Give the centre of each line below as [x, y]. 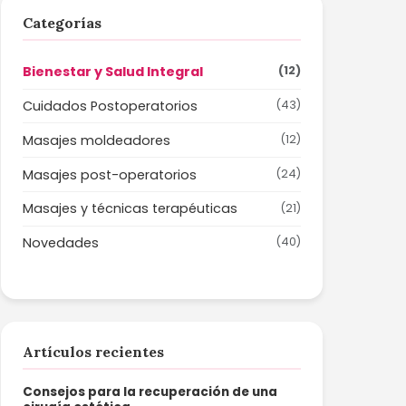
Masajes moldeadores [97, 140]
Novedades [61, 243]
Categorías [63, 23]
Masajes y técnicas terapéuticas [130, 209]
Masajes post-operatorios [110, 174]
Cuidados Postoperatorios [111, 106]
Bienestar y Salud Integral [113, 72]
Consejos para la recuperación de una [150, 391]
